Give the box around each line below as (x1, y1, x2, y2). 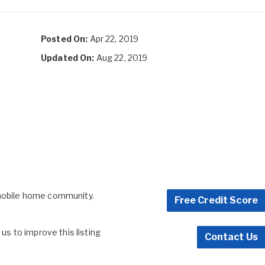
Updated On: (41, 53, 95, 63)
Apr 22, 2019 (88, 34, 139, 44)
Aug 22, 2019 (94, 53, 148, 63)
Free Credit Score (174, 195, 258, 206)
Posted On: (41, 34, 88, 44)
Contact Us (204, 231, 258, 243)
